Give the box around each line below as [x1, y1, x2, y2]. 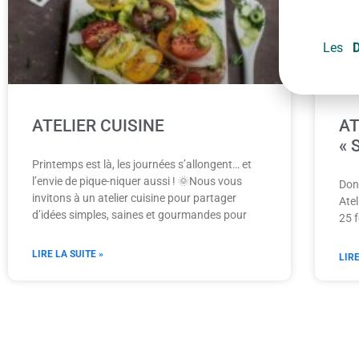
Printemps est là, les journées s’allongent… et [32, 157, 252, 171]
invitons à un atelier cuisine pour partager [32, 191, 236, 204]
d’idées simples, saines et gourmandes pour [32, 208, 247, 221]
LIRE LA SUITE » [32, 248, 103, 260]
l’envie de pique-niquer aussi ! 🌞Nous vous [32, 174, 242, 188]
